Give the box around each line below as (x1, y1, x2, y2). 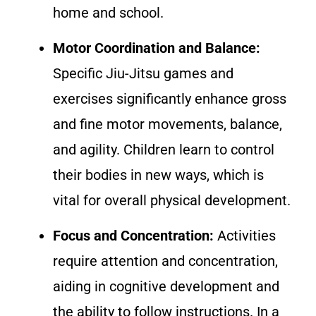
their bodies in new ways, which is (53, 166, 264, 183)
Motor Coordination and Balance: (53, 39, 260, 56)
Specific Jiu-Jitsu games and (53, 64, 233, 82)
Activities (214, 227, 276, 245)
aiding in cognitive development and (53, 278, 279, 296)
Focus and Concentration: (53, 227, 214, 245)
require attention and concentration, (53, 253, 278, 270)
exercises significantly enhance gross (53, 90, 286, 107)
